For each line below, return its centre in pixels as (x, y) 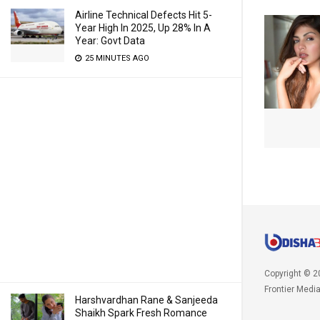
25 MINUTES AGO (116, 58)
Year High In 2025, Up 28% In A (143, 28)
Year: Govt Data (110, 41)
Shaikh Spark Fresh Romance (141, 313)
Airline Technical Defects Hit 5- (144, 15)
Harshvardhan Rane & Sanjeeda (146, 300)
